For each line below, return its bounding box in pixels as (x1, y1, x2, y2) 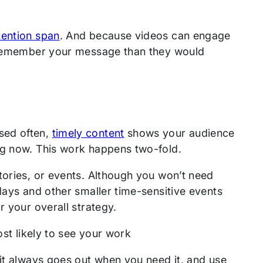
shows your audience (124, 126, 235, 139)
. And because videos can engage (59, 29, 231, 42)
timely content (52, 126, 124, 139)
